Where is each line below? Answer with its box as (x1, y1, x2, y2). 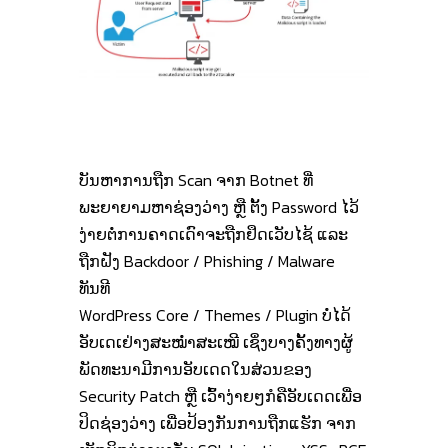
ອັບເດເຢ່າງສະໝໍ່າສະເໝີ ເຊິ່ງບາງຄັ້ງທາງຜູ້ (79, 329, 353, 354)
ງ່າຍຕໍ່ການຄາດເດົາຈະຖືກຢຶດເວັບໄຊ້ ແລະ (79, 221, 348, 246)
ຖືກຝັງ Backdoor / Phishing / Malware (79, 248, 335, 273)
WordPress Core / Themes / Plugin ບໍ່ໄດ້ (79, 302, 351, 327)
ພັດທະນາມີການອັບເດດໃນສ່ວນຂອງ (79, 356, 312, 381)
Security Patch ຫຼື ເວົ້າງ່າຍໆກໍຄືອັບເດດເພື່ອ (79, 383, 362, 408)
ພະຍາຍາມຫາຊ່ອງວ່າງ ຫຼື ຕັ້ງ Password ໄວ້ (79, 194, 359, 219)
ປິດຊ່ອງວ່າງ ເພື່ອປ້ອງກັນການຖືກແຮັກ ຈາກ (79, 410, 356, 435)
